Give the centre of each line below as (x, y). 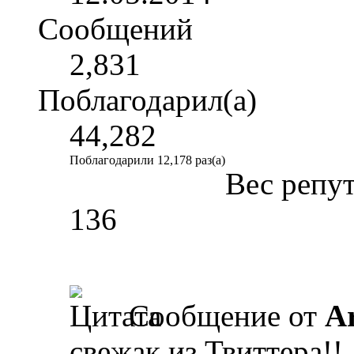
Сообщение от (223, 316)
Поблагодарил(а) (147, 100)
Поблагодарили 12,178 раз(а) (147, 160)
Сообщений (115, 29)
